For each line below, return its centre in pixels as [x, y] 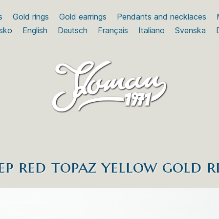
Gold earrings [83, 17]
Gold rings [31, 17]
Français [113, 30]
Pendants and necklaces [161, 17]
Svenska [190, 30]
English [35, 30]
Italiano [151, 30]
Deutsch [72, 30]
